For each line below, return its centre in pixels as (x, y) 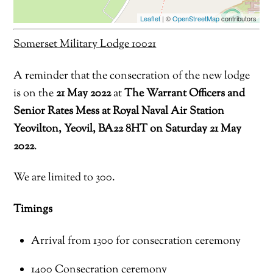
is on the (35, 93)
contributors (238, 19)
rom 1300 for (100, 241)
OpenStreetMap (196, 19)
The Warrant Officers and (185, 93)
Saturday (188, 129)
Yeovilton (36, 129)
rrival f (55, 241)
